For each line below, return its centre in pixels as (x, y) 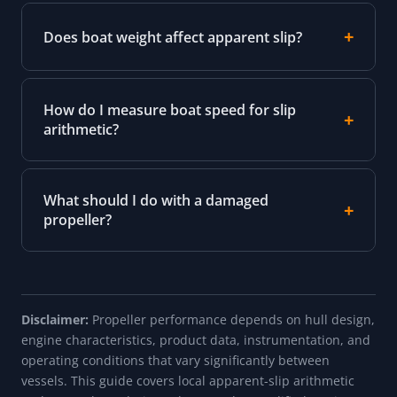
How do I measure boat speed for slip (170, 110)
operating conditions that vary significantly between (175, 361)
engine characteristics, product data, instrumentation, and (196, 340)
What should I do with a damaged (156, 201)
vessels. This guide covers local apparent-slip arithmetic (188, 381)
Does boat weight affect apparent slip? (173, 37)
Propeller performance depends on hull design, (232, 320)
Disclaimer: (55, 320)
